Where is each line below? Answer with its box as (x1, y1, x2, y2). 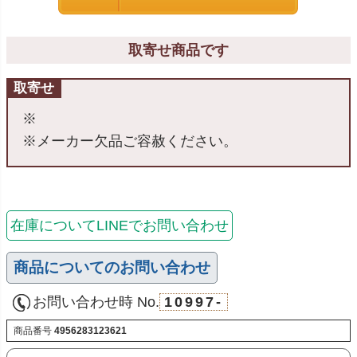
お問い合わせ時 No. (33, 293, 159, 310)
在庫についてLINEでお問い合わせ (10, 217, 229, 233)
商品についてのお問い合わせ (14, 258, 210, 276)
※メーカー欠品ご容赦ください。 (22, 133, 237, 150)
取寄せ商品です (128, 42, 229, 59)
